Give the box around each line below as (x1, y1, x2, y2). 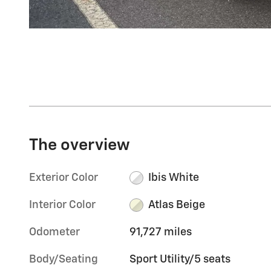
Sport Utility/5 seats (129, 253, 231, 265)
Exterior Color (29, 172, 98, 183)
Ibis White (148, 172, 199, 183)
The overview (29, 137, 130, 154)
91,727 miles (129, 226, 192, 238)
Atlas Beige (148, 199, 205, 211)
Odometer (29, 226, 80, 238)
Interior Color (29, 199, 96, 211)
